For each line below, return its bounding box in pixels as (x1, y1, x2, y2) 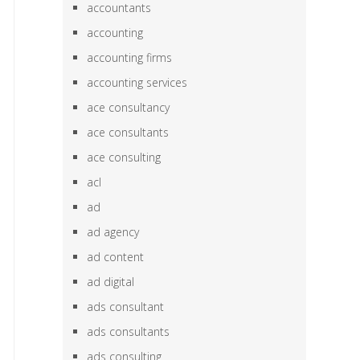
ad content (87, 249, 145, 264)
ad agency (87, 224, 140, 239)
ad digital (87, 274, 135, 289)
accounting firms (87, 50, 173, 65)
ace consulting (87, 149, 162, 165)
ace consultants (87, 125, 170, 140)
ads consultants (87, 324, 170, 339)
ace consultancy (87, 100, 170, 115)
